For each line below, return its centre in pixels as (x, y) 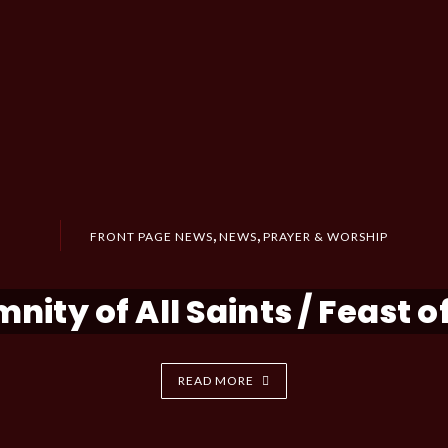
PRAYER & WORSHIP (325, 236)
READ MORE (216, 380)
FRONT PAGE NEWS (152, 236)
